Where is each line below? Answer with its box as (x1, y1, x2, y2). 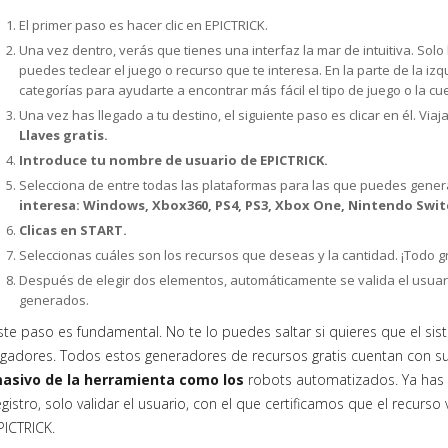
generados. (19, 291, 92, 309)
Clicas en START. (19, 221, 127, 239)
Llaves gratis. (19, 126, 108, 144)
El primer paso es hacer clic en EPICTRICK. (19, 16, 268, 34)
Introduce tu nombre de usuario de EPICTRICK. (19, 151, 328, 169)
